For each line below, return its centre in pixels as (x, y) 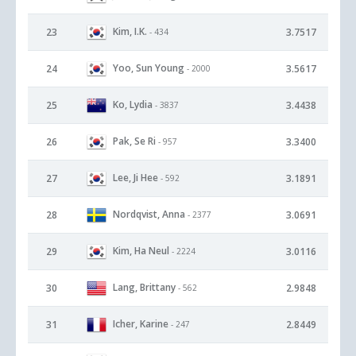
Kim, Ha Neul (141, 250)
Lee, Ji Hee (135, 177)
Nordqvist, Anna (149, 214)
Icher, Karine (141, 323)
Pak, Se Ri (134, 141)
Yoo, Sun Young (149, 68)
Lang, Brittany (144, 287)
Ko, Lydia (133, 104)
